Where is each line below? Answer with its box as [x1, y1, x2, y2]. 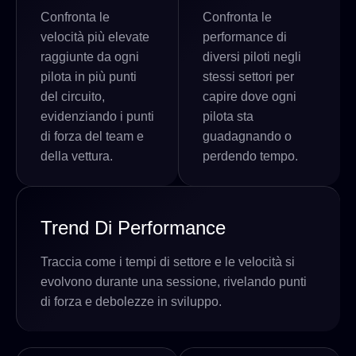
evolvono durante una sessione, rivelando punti [41, 274, 307, 288]
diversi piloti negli [203, 49, 301, 64]
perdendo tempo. [203, 149, 298, 163]
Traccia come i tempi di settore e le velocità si [41, 254, 295, 269]
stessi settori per [203, 69, 294, 83]
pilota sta [203, 109, 253, 123]
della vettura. [41, 149, 113, 163]
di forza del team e [41, 129, 144, 143]
